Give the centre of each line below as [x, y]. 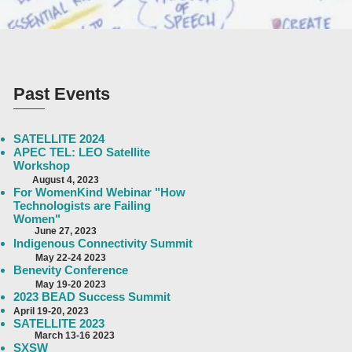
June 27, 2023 [55, 231]
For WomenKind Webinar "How [99, 192]
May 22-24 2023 [71, 258]
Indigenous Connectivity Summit [103, 243]
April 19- [32, 311]
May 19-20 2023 [71, 284]
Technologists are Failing [82, 205]
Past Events [64, 94]
